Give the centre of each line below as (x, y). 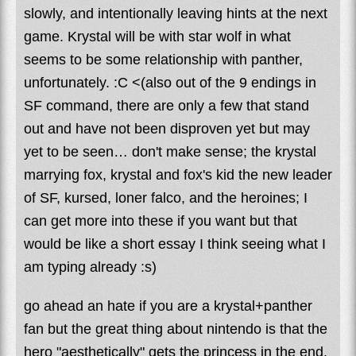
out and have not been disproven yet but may (167, 128)
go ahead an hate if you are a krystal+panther (168, 306)
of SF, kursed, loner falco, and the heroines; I (166, 197)
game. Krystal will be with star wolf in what (157, 36)
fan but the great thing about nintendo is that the (176, 329)
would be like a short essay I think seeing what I (175, 244)
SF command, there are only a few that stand (166, 105)
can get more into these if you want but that (161, 221)
